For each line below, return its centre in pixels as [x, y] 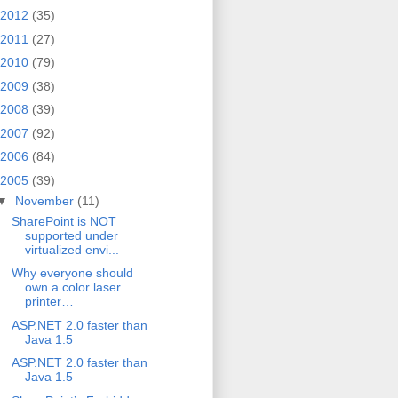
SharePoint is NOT [64, 221]
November [46, 200]
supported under [71, 235]
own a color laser [72, 287]
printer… [49, 302]
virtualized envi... [72, 249]
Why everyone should [72, 273]
